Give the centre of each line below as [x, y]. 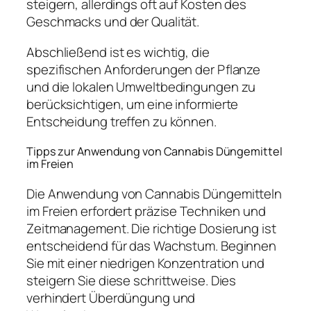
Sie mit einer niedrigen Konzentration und [145, 263]
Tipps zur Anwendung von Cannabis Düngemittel [154, 152]
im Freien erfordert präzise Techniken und [146, 211]
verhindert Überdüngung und [111, 297]
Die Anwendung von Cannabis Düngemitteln [154, 193]
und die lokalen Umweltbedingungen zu [141, 86]
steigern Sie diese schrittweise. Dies [132, 280]
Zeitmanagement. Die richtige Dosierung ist [151, 228]
